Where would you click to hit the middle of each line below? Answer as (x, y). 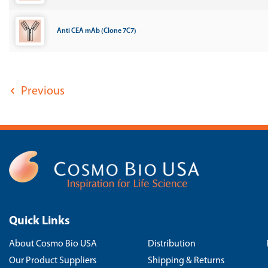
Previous (41, 92)
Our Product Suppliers (53, 261)
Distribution (172, 244)
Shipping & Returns (186, 261)
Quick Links (39, 221)
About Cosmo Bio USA (53, 244)
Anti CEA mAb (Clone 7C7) (97, 31)
